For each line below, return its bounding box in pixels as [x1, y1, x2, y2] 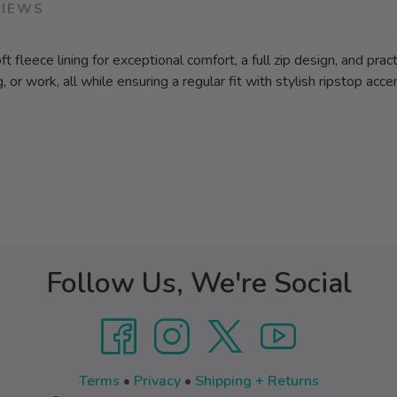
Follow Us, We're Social [45, 264, 352, 302]
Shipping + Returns [194, 371, 319, 391]
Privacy [133, 371, 181, 391]
